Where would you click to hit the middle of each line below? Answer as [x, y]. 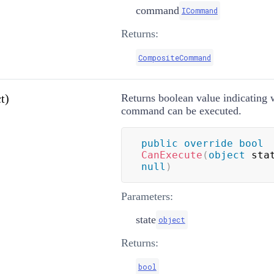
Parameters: [147, 196]
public [159, 143]
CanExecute [172, 155]
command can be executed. [181, 110]
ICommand [199, 10]
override [208, 143]
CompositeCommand [174, 57]
